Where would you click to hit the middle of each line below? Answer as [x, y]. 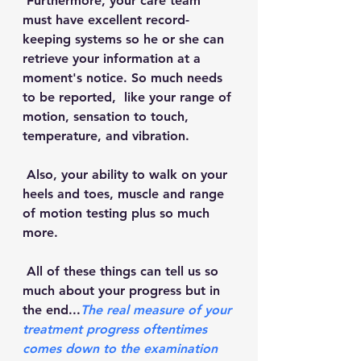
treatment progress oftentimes [117, 329]
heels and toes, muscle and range [125, 194]
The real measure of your [158, 310]
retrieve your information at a [114, 58]
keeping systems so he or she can [125, 39]
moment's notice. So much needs [124, 78]
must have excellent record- [106, 20]
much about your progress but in [123, 290]
